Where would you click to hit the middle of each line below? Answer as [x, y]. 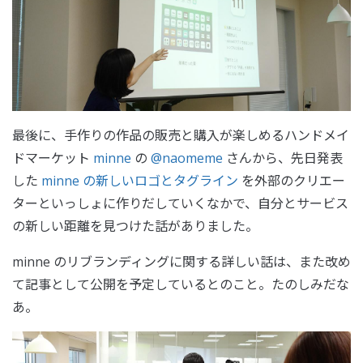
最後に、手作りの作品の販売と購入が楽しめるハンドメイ [181, 135]
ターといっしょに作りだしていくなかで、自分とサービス [180, 203]
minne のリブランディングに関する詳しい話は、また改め [181, 261]
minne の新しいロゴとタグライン [140, 180]
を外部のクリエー [292, 180]
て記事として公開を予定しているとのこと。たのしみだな [181, 284]
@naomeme [187, 158]
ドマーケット [53, 158]
